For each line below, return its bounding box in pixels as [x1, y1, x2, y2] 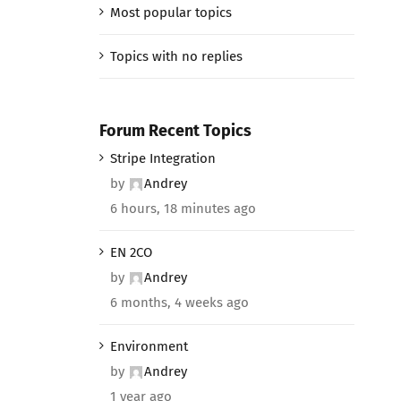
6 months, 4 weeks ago [109, 294, 249, 311]
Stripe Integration [109, 149, 216, 166]
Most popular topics [109, 4, 232, 21]
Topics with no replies [109, 47, 243, 64]
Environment [109, 337, 188, 354]
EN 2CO [109, 243, 152, 260]
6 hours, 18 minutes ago [109, 200, 256, 217]
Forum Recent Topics [98, 120, 252, 141]
